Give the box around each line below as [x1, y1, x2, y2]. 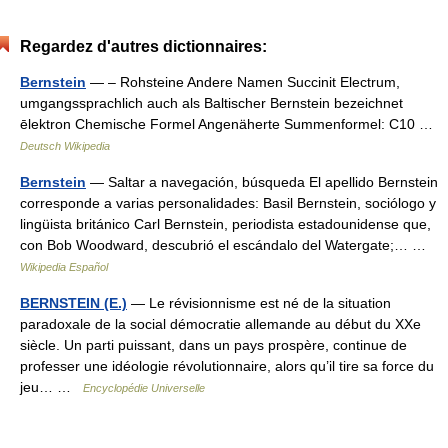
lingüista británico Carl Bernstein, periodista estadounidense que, [20, 216, 431, 232]
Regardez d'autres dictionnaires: [20, 38, 267, 55]
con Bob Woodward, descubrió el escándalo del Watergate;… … [20, 237, 434, 253]
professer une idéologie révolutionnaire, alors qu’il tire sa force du [20, 358, 434, 374]
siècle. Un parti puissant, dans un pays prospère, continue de [20, 337, 407, 353]
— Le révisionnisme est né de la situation [127, 295, 391, 311]
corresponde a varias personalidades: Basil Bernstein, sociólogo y [20, 195, 436, 211]
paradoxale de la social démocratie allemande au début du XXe [20, 316, 421, 332]
